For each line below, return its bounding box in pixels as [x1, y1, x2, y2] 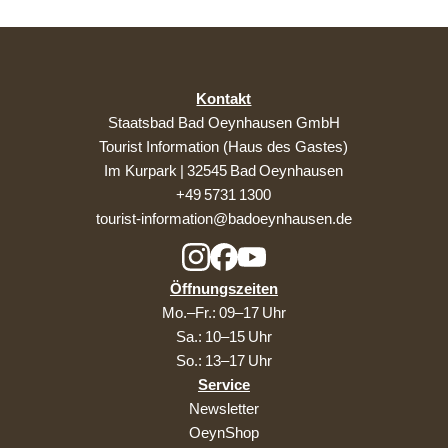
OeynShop [188, 423, 259, 441]
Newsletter [188, 399, 259, 417]
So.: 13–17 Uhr [175, 351, 272, 369]
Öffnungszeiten [169, 279, 278, 297]
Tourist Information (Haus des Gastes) [99, 137, 349, 155]
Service [197, 375, 250, 393]
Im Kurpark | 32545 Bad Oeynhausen [104, 161, 344, 179]
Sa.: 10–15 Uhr [175, 327, 272, 345]
